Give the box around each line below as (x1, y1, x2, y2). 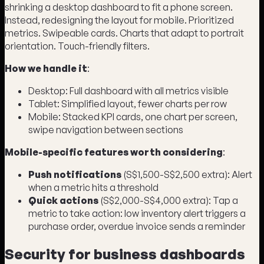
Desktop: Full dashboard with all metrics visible (28, 85, 229, 97)
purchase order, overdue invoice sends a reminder (28, 220, 245, 233)
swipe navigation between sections (28, 124, 183, 136)
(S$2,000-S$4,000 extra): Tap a (98, 194, 238, 207)
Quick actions (28, 194, 98, 207)
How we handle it (5, 62, 87, 75)
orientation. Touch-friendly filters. (5, 40, 150, 52)
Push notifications (28, 169, 121, 181)
